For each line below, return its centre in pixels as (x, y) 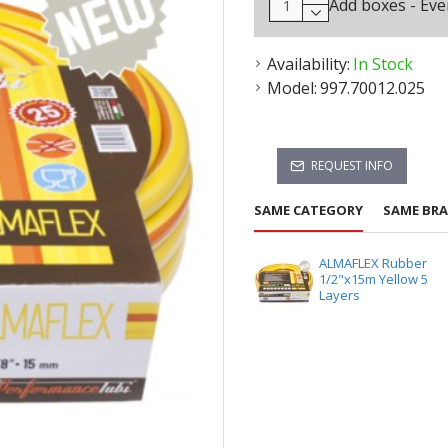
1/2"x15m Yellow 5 (374, 279)
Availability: (308, 64)
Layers (340, 295)
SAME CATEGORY (308, 210)
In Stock (383, 64)
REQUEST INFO (352, 165)
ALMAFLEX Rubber (373, 263)
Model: (292, 88)
